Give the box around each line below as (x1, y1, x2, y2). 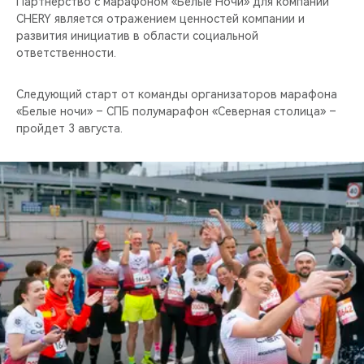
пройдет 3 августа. (16, 121, 123, 135)
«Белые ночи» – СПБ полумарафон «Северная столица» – (16, 104, 336, 118)
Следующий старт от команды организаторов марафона (16, 87, 337, 101)
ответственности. (16, 45, 116, 59)
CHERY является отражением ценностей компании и (16, 11, 305, 25)
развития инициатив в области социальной (16, 28, 258, 42)
